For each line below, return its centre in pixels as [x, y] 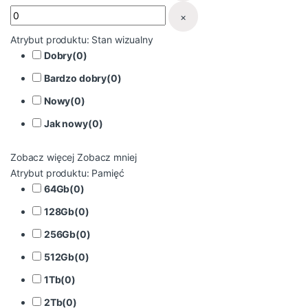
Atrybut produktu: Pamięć [67, 173]
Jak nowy [66, 124]
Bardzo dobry [75, 78]
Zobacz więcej [43, 157]
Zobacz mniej [107, 157]
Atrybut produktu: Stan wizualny [82, 40]
